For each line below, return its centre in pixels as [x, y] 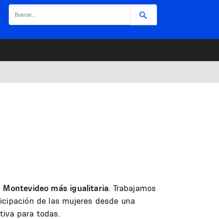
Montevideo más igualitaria [56, 188]
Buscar [94, 9]
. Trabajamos [132, 188]
